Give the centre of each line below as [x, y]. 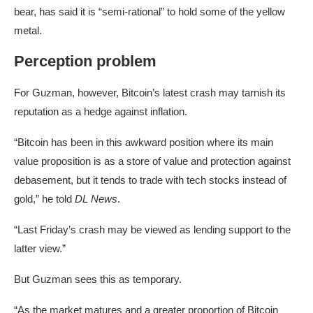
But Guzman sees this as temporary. [98, 279]
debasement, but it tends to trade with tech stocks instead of [150, 180]
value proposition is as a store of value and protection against [152, 161]
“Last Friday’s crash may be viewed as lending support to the [152, 230]
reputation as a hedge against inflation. [101, 112]
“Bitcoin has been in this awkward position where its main [144, 143]
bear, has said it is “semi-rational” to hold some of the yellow [150, 12]
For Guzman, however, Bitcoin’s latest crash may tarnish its [150, 93]
